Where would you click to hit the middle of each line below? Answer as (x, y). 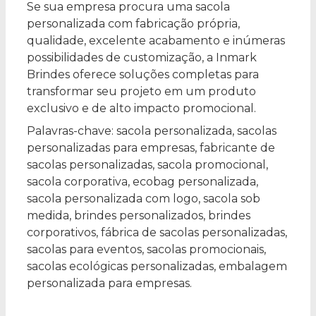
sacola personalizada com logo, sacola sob (144, 199)
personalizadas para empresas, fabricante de (151, 148)
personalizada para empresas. (109, 284)
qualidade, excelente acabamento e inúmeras (156, 41)
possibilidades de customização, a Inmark (142, 58)
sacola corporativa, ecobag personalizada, (142, 182)
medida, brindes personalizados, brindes (139, 216)
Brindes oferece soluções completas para (143, 75)
